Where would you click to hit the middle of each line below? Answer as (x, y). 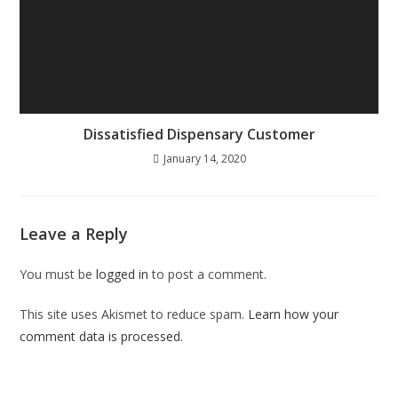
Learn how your (294, 314)
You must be (58, 274)
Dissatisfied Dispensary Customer (199, 134)
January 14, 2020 (204, 158)
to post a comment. (208, 274)
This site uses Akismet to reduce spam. (134, 314)
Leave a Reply (74, 233)
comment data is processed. (102, 336)
